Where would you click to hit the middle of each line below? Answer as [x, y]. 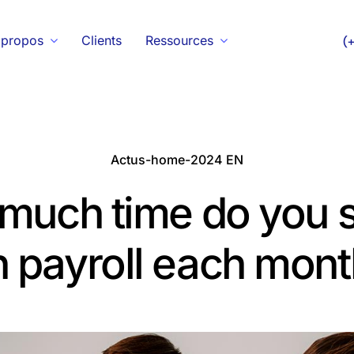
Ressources [179, 40]
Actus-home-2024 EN [177, 160]
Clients [101, 40]
